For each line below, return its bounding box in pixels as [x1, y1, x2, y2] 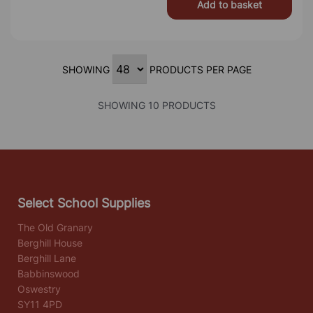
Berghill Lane [17, 252, 76, 264]
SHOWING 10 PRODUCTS [97, 99, 216, 111]
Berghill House [17, 237, 82, 249]
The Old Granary [17, 221, 93, 233]
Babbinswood [17, 268, 80, 279]
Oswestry [17, 283, 61, 295]
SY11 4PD [17, 298, 62, 310]
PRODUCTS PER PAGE [146, 64, 252, 75]
